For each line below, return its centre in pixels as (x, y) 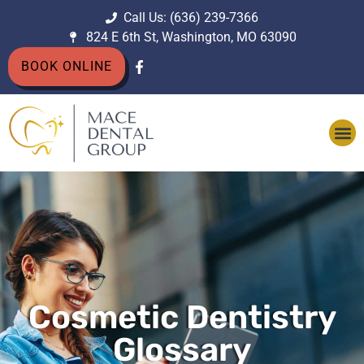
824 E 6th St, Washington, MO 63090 (191, 37)
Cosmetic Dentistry (182, 318)
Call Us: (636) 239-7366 (191, 17)
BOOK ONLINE (67, 66)
